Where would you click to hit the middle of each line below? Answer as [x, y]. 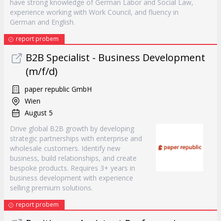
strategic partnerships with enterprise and [76, 138]
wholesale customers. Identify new [65, 148]
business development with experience [72, 178]
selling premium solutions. [51, 188]
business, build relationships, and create [73, 158]
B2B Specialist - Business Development [115, 57]
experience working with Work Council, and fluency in [94, 12]
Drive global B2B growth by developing [72, 129]
